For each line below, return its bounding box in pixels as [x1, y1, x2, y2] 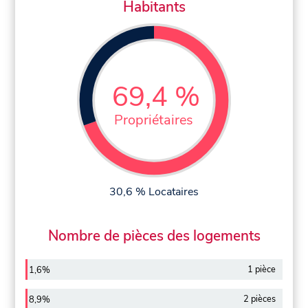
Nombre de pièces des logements [47, 225, 261, 245]
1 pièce [247, 263, 276, 276]
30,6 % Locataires [109, 184, 199, 199]
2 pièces [243, 293, 276, 306]
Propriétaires [114, 110, 194, 130]
